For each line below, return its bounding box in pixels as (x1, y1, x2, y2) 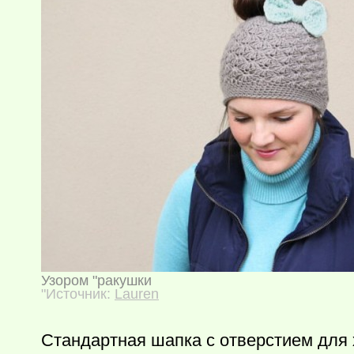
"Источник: (41, 286, 115, 302)
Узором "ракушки (41, 273, 152, 288)
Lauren (115, 286, 159, 302)
